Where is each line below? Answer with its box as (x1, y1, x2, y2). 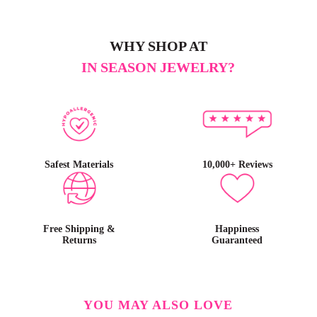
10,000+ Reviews (202, 159, 272, 171)
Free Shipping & (42, 224, 115, 235)
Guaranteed (212, 235, 263, 246)
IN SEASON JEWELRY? (81, 59, 235, 76)
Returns (62, 235, 96, 246)
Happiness (215, 224, 260, 235)
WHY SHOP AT (109, 38, 207, 54)
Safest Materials (45, 159, 114, 171)
